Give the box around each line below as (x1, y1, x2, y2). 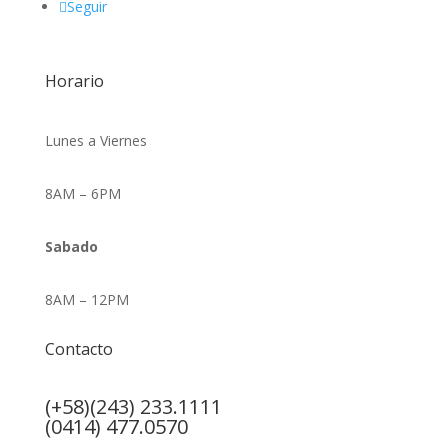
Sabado (44, 237, 98, 257)
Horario (44, 70, 104, 93)
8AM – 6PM (44, 184, 121, 204)
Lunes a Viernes (44, 131, 147, 151)
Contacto (44, 338, 113, 361)
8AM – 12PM (44, 290, 129, 310)
